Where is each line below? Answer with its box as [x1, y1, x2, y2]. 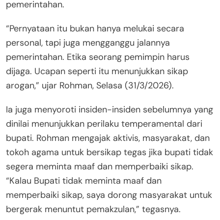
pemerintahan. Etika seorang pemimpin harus [6, 51, 190, 63]
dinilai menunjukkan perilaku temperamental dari [6, 117, 202, 130]
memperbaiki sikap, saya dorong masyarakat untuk [6, 189, 212, 201]
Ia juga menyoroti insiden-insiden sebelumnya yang [6, 103, 213, 115]
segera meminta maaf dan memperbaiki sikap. [6, 160, 193, 172]
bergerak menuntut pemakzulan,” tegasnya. [6, 203, 181, 215]
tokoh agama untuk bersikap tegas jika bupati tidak [6, 146, 213, 158]
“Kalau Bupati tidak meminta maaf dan [6, 174, 162, 187]
